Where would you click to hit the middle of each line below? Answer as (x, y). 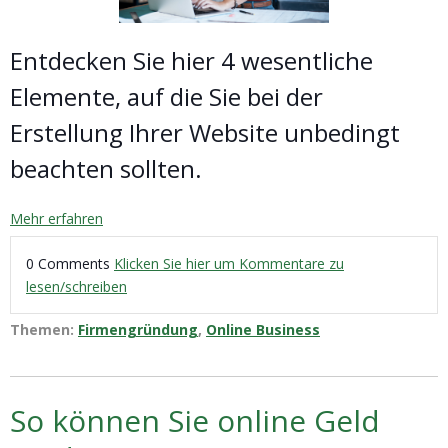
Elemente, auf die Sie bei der (166, 97)
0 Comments (70, 264)
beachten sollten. (106, 169)
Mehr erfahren (56, 219)
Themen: (44, 330)
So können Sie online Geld (195, 421)
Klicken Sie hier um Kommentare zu (229, 264)
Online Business (263, 330)
